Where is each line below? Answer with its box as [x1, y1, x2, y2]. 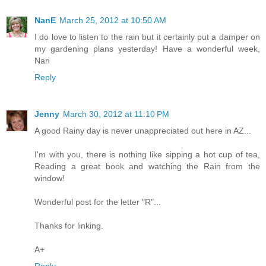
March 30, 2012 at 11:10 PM [63, 109, 169, 119]
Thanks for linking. [34, 220, 103, 230]
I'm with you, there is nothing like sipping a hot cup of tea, [34, 149, 260, 159]
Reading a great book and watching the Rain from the [34, 161, 260, 171]
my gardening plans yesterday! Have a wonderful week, [34, 43, 260, 53]
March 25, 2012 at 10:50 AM [59, 15, 166, 25]
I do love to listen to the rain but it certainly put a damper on [34, 31, 260, 42]
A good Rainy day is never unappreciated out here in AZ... [34, 125, 251, 135]
